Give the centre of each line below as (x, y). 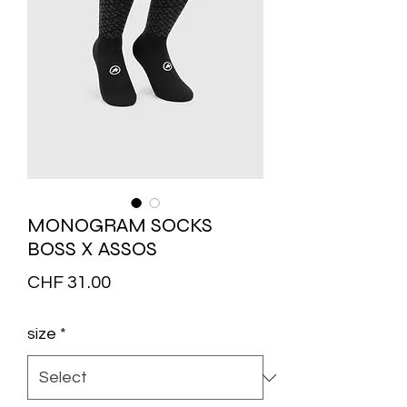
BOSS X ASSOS (92, 249)
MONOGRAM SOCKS (120, 226)
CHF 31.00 (69, 283)
